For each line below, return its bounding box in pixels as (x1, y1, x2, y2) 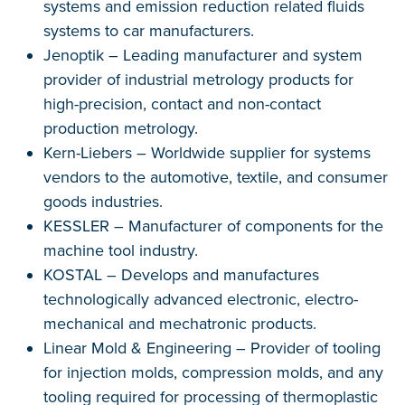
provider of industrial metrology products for (43, 70, 353, 89)
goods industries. (43, 192, 163, 212)
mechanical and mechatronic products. (43, 314, 316, 334)
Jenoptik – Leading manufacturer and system (43, 45, 363, 65)
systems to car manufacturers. (43, 21, 254, 41)
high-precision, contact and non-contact (43, 94, 321, 114)
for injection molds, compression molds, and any (43, 363, 383, 382)
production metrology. (43, 118, 198, 138)
